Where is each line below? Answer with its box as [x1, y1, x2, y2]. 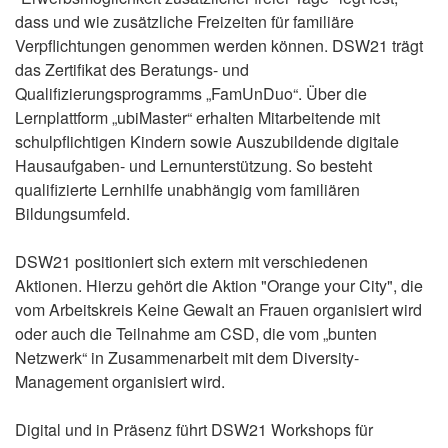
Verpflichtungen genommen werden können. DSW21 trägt [15, 34, 423, 57]
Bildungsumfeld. [15, 202, 130, 225]
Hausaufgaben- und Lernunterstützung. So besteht [15, 154, 372, 177]
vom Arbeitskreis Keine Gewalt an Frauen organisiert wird [15, 298, 422, 321]
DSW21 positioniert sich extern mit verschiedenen [15, 250, 368, 273]
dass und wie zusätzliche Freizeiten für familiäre [15, 10, 354, 33]
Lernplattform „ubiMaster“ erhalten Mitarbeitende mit [15, 106, 380, 129]
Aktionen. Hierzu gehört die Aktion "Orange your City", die [15, 274, 423, 297]
